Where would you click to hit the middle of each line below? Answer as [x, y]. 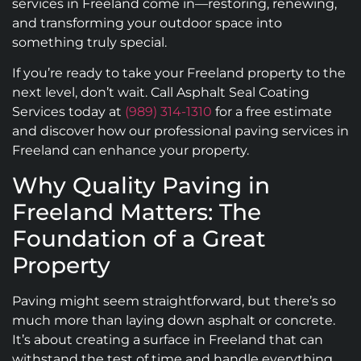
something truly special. [89, 42]
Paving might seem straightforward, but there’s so [174, 301]
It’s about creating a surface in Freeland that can [168, 339]
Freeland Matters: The [137, 212]
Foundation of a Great [139, 238]
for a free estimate [272, 112]
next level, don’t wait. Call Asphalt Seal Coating [161, 93]
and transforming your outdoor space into [147, 23]
